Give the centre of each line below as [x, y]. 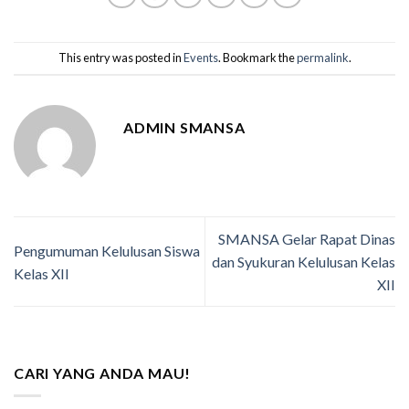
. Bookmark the [257, 58]
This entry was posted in [121, 58]
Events [200, 58]
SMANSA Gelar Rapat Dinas [307, 239]
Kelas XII [42, 273]
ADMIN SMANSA [184, 127]
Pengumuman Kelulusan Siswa [107, 250]
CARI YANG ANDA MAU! [103, 373]
